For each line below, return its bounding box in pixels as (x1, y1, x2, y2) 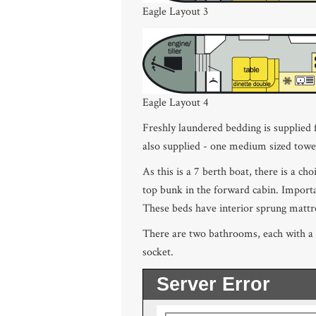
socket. (142, 245, 174, 260)
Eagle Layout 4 (142, 95, 209, 110)
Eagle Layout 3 (142, 4, 208, 19)
